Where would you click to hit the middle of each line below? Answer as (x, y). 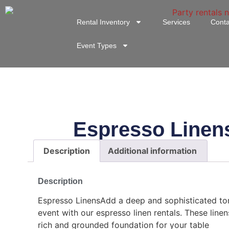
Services (177, 22)
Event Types (97, 45)
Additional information (153, 151)
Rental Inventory (104, 22)
